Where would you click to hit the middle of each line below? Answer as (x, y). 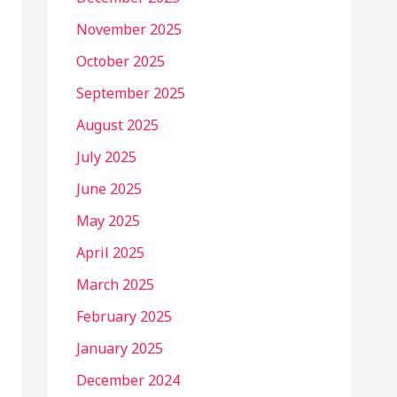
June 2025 (109, 188)
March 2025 (115, 284)
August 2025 (117, 125)
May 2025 (108, 220)
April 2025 (110, 252)
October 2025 (121, 61)
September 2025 (131, 93)
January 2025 (120, 348)
